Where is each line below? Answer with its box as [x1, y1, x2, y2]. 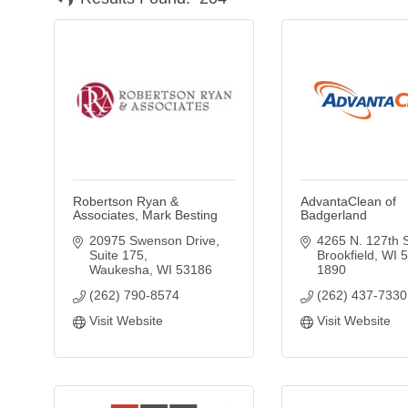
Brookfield [316, 248, 374, 262]
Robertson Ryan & [73, 194, 178, 209]
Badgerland [301, 208, 367, 222]
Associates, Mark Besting [73, 208, 218, 222]
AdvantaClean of [301, 194, 396, 209]
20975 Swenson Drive [88, 233, 216, 248]
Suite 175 [88, 248, 144, 262]
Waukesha [88, 262, 149, 277]
